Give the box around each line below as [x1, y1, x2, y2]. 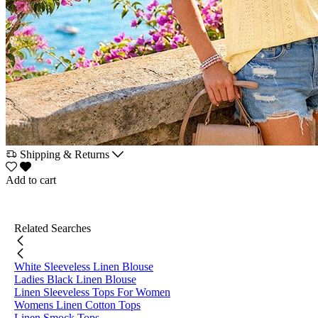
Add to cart [6, 174, 56, 186]
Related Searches [14, 222, 91, 234]
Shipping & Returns [20, 148, 109, 160]
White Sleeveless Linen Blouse [14, 261, 153, 273]
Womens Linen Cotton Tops [14, 299, 141, 311]
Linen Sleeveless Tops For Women [14, 286, 170, 298]
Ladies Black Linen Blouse [14, 273, 136, 285]
